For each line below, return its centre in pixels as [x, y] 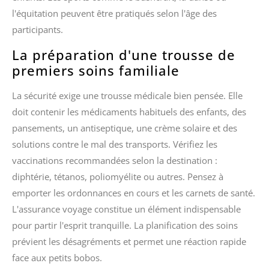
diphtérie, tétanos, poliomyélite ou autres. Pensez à [118, 176]
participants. [38, 30]
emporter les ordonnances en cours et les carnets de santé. [134, 192]
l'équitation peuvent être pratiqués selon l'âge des [114, 14]
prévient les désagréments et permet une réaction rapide [129, 241]
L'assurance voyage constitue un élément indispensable [126, 209]
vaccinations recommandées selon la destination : [115, 160]
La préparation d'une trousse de [124, 54]
